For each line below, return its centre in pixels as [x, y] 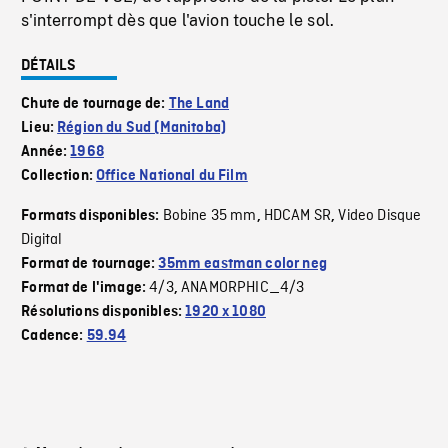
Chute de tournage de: [95, 104]
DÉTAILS [49, 66]
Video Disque [380, 216]
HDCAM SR [297, 216]
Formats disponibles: [92, 216]
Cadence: [54, 336]
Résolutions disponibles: [103, 312]
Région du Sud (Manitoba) [142, 128]
